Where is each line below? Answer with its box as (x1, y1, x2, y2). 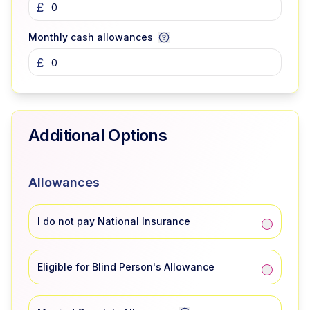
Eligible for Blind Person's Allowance (37, 261, 215, 273)
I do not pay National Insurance (37, 215, 190, 227)
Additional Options (28, 125, 167, 145)
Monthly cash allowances (28, 31, 153, 43)
